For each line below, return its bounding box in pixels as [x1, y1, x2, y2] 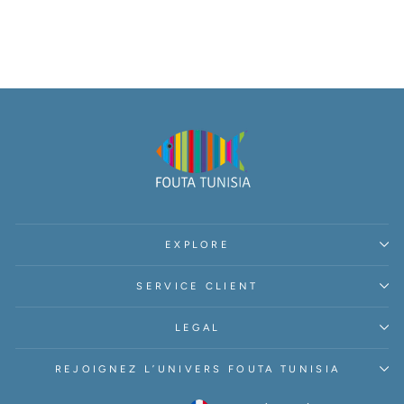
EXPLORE [164, 238, 231, 251]
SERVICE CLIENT [136, 280, 259, 292]
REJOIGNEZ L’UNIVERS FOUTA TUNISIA [54, 363, 341, 375]
